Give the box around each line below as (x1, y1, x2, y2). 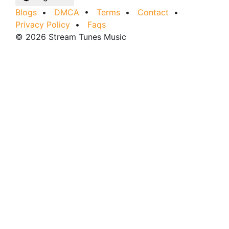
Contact (138, 7, 169, 17)
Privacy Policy (15, 19, 70, 30)
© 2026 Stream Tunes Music (15, 31, 126, 42)
